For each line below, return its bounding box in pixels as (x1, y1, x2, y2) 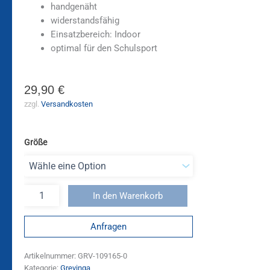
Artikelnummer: (24, 251, 78, 261)
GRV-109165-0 (78, 251, 127, 261)
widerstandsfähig (50, 14, 119, 26)
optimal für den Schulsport (50, 42, 157, 54)
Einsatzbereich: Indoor (50, 28, 140, 40)
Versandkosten (41, 99, 93, 108)
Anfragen (90, 221, 127, 232)
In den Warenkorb (92, 190, 163, 202)
